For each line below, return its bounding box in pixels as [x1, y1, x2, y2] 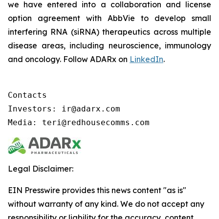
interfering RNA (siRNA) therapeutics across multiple [8, 27, 211, 37]
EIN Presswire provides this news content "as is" [8, 185, 186, 195]
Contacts [8, 90, 47, 100]
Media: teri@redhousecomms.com [8, 118, 150, 127]
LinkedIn [130, 54, 163, 64]
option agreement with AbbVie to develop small [8, 13, 211, 23]
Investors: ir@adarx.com [8, 104, 120, 113]
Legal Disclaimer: [8, 164, 73, 174]
